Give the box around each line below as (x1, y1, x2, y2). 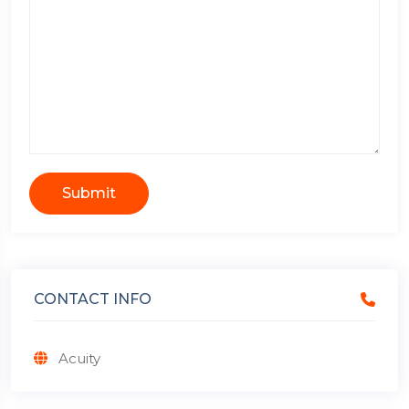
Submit (62, 184, 116, 202)
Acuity (58, 350, 100, 367)
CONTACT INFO (34, 290, 152, 308)
